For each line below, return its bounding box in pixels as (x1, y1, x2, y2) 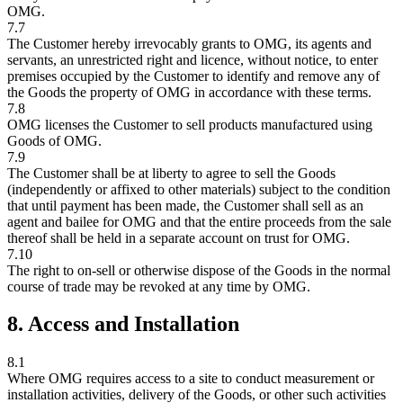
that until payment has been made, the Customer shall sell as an (7, 197, 363, 213)
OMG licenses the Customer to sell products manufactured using (7, 116, 372, 132)
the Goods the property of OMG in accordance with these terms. (7, 84, 372, 100)
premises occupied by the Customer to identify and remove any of (7, 67, 380, 84)
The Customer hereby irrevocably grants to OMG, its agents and (7, 35, 372, 51)
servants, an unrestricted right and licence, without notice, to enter (7, 51, 378, 67)
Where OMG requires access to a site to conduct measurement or (7, 371, 374, 387)
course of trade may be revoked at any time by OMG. (7, 278, 310, 294)
